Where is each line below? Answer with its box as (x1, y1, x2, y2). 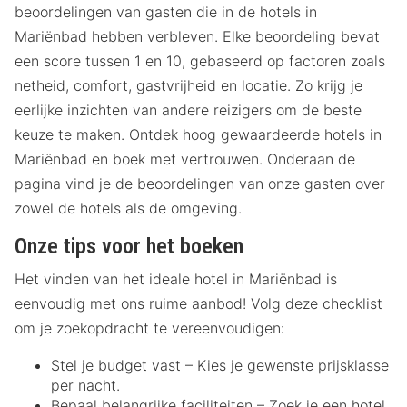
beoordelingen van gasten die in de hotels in (15, 3, 317, 22)
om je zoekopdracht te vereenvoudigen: (15, 319, 284, 338)
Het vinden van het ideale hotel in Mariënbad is (15, 270, 337, 289)
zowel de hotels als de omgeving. (15, 199, 242, 218)
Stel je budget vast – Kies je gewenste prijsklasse (51, 356, 389, 375)
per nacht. (51, 376, 120, 395)
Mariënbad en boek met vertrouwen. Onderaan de (15, 150, 355, 169)
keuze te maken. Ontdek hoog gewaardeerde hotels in (15, 125, 382, 144)
